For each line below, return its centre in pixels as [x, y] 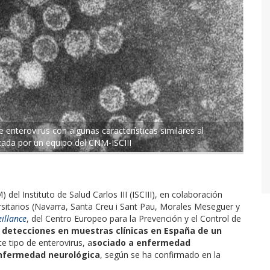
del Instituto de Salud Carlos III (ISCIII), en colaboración [114, 194]
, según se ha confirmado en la [160, 254]
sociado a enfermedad [141, 242]
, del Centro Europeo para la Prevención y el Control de [134, 218]
